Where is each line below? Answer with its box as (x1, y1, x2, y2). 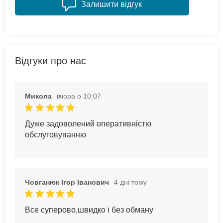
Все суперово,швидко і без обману (25, 205, 153, 214)
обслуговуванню (25, 130, 86, 139)
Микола (25, 92, 52, 100)
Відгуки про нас (15, 55, 86, 66)
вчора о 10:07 (57, 92, 101, 100)
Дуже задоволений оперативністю (25, 119, 151, 128)
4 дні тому (114, 178, 147, 186)
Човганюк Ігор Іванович (25, 178, 109, 186)
